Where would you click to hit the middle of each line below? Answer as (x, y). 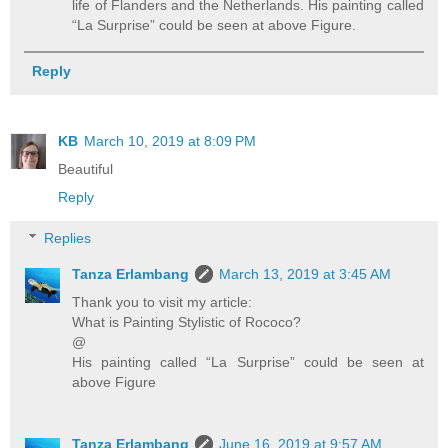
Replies (68, 238)
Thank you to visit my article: (162, 302)
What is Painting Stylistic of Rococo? (187, 322)
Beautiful (85, 168)
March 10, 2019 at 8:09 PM (170, 140)
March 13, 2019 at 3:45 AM (305, 274)
